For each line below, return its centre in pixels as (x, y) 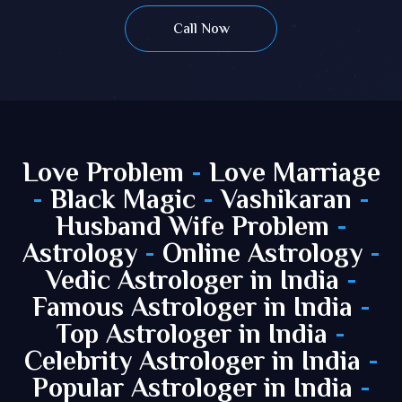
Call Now (201, 30)
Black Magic (123, 201)
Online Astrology (262, 255)
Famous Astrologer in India (192, 309)
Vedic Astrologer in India (192, 282)
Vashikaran (286, 201)
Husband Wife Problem (196, 228)
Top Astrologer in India (192, 336)
